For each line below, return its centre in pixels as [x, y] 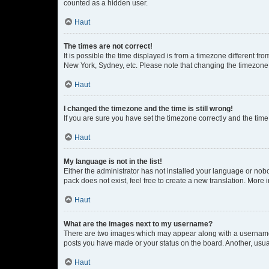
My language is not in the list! [113, 162]
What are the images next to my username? [138, 224]
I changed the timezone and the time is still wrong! [148, 109]
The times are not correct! [108, 46]
